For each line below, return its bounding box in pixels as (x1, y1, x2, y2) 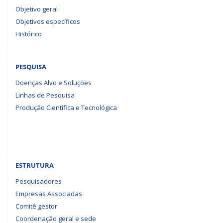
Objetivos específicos (15, 17, 80, 26)
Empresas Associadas (15, 189, 82, 198)
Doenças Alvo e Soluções (15, 78, 92, 87)
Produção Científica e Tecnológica (15, 103, 117, 112)
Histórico (15, 29, 42, 38)
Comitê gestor (15, 202, 57, 211)
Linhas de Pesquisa (15, 91, 75, 100)
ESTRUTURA (15, 161, 54, 170)
